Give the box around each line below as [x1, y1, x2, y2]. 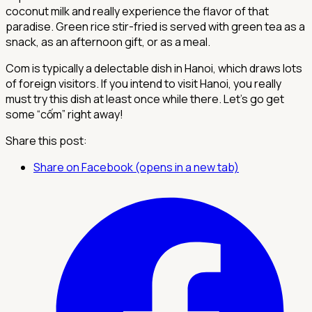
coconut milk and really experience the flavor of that [6, 3, 269, 19]
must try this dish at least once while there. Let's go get [6, 91, 284, 107]
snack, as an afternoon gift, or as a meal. [6, 33, 210, 49]
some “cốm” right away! [6, 106, 123, 122]
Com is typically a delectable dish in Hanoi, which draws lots [6, 60, 302, 76]
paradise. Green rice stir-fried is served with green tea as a [6, 18, 305, 34]
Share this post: [6, 132, 87, 148]
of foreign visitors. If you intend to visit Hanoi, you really [6, 75, 281, 91]
